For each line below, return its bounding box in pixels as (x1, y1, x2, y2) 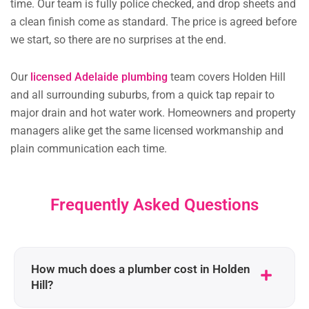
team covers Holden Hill (168, 70, 286, 84)
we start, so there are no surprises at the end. (10, 33, 226, 47)
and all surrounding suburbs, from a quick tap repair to (10, 88, 275, 102)
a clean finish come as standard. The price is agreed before (10, 15, 297, 29)
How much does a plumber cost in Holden (31, 262, 250, 277)
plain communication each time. (10, 142, 167, 156)
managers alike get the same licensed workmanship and (10, 124, 283, 138)
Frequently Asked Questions (50, 195, 259, 215)
